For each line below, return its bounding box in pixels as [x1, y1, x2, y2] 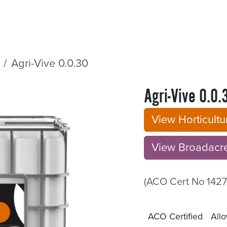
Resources [70, 11, 117, 23]
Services [135, 11, 174, 23]
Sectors [18, 11, 52, 23]
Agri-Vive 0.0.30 [11, 57, 88, 70]
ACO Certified [148, 211, 203, 222]
